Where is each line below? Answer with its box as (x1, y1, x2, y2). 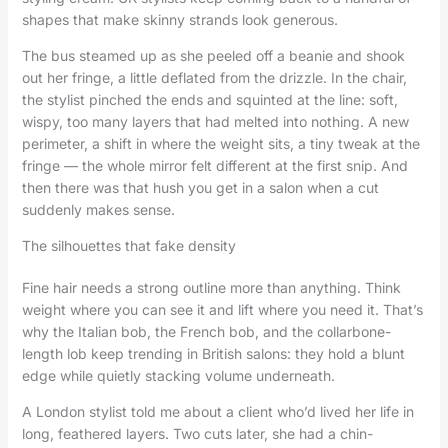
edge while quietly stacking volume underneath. (21, 367, 335, 385)
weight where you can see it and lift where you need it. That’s (21, 301, 423, 319)
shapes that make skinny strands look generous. (21, 11, 338, 29)
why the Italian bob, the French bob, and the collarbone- (21, 323, 391, 341)
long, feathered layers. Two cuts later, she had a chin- (21, 425, 373, 443)
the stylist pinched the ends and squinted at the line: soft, (21, 91, 398, 109)
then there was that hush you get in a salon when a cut (21, 179, 379, 197)
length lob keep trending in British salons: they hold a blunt (21, 345, 405, 363)
